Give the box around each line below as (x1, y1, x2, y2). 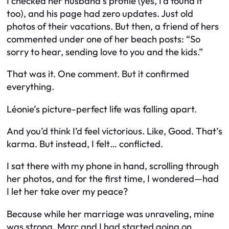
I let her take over (7, 186, 82, 198)
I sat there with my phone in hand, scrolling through (7, 160, 219, 172)
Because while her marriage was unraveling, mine (7, 208, 214, 220)
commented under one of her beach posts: (7, 33, 186, 45)
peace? (95, 186, 128, 198)
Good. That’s (168, 125, 222, 137)
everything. (7, 81, 54, 93)
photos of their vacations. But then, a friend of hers (7, 20, 219, 32)
